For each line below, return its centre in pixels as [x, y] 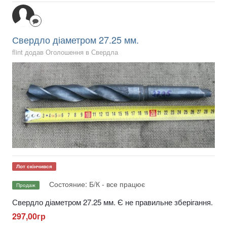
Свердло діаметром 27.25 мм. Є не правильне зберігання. [112, 202]
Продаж [26, 185]
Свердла [105, 52]
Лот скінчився [34, 166]
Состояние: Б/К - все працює [97, 184]
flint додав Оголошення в [52, 52]
